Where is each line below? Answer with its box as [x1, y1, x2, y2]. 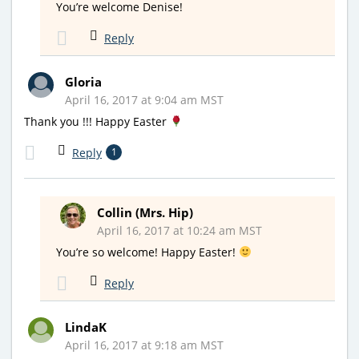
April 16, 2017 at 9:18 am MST [65, 337, 224, 353]
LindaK [65, 318, 107, 335]
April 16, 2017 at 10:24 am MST [97, 222, 262, 238]
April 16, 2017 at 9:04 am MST [65, 91, 224, 107]
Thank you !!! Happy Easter [24, 113, 170, 129]
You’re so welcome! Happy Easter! [56, 244, 239, 260]
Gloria [65, 73, 102, 90]
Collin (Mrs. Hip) [97, 204, 193, 220]
